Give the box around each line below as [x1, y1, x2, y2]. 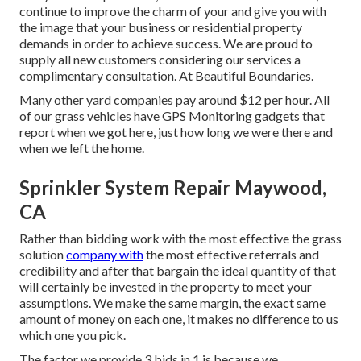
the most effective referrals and [143, 246, 319, 262]
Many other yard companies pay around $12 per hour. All [19, 91, 330, 107]
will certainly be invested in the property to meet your [19, 278, 312, 294]
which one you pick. [19, 326, 126, 342]
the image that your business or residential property [19, 19, 302, 35]
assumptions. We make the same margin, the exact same [19, 294, 326, 310]
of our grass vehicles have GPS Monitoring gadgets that [19, 107, 325, 123]
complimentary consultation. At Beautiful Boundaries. [19, 67, 313, 83]
